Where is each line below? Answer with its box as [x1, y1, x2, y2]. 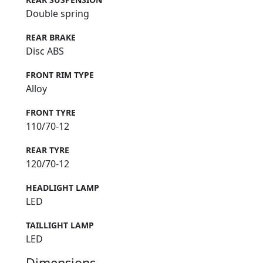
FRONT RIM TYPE [26, 69, 94, 80]
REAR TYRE [26, 144, 69, 156]
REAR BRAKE [26, 31, 76, 43]
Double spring [26, 6, 89, 20]
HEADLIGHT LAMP [26, 181, 99, 193]
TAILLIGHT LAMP [26, 219, 94, 231]
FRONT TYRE [26, 106, 76, 118]
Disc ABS [26, 44, 64, 58]
